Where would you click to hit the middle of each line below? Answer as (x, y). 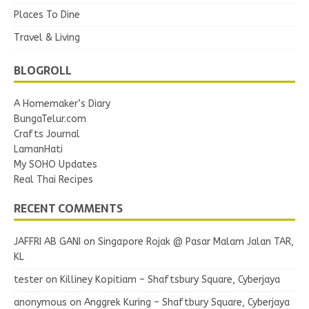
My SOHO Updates (56, 165)
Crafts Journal (47, 134)
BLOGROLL (43, 71)
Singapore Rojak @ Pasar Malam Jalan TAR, (196, 242)
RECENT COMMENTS (68, 209)
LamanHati (38, 150)
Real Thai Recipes (53, 180)
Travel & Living (47, 38)
